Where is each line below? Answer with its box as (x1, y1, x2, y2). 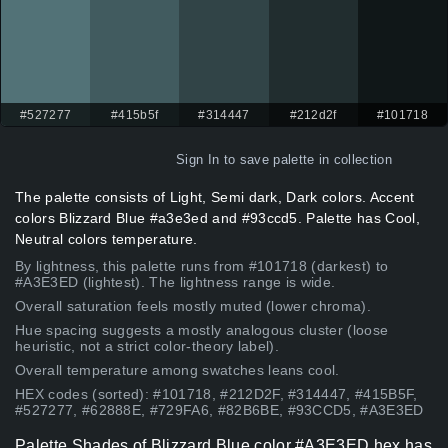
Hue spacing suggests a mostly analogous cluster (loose (15, 322, 389, 339)
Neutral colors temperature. (15, 231, 198, 248)
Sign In (176, 152, 220, 168)
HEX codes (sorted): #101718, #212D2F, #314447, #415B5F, (15, 386, 418, 403)
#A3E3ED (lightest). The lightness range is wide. (15, 274, 336, 291)
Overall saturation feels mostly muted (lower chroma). (15, 298, 371, 315)
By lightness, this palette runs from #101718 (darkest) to (15, 258, 389, 275)
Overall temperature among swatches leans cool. (15, 362, 340, 379)
